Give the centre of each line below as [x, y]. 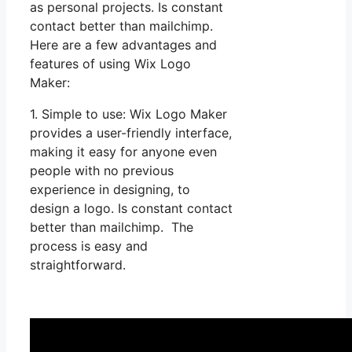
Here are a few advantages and [123, 44]
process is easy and [89, 246]
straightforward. [78, 264]
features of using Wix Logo [110, 63]
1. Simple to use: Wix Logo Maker [128, 114]
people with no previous [102, 170]
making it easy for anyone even [123, 151]
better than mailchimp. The [112, 227]
